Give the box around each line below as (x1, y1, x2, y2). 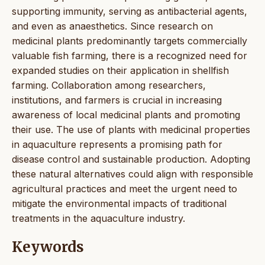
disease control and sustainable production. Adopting (12, 153, 250, 165)
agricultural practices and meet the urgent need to (12, 182, 237, 195)
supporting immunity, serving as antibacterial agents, (12, 5, 247, 17)
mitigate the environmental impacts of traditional (12, 197, 227, 209)
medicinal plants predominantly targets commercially (12, 34, 247, 47)
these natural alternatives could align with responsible (12, 167, 253, 180)
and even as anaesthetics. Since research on (12, 20, 213, 32)
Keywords (12, 237, 84, 256)
